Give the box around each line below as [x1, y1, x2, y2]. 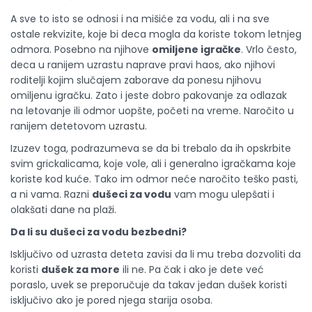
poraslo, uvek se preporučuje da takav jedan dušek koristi [10, 278, 287, 292]
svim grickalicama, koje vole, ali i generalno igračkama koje [10, 157, 296, 171]
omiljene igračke [152, 42, 241, 56]
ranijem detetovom [10, 119, 109, 133]
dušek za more [41, 263, 120, 276]
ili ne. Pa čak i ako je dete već [120, 263, 264, 276]
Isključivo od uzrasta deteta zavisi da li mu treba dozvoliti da [10, 247, 301, 261]
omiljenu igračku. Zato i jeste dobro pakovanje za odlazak [10, 88, 287, 102]
